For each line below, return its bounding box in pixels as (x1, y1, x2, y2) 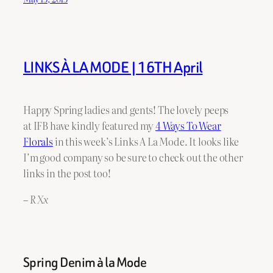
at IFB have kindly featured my (23, 118, 155, 133)
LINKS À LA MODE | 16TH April (23, 57, 203, 79)
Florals (23, 134, 53, 149)
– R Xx (23, 191, 49, 207)
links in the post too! (23, 166, 111, 181)
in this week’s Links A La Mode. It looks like (52, 134, 239, 149)
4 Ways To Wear (155, 118, 221, 133)
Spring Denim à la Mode (23, 252, 147, 272)
